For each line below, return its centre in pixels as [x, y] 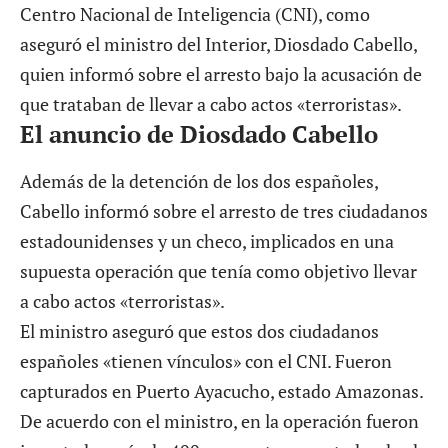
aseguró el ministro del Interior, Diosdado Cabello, [218, 44]
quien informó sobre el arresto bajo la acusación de [221, 74]
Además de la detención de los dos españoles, [199, 181]
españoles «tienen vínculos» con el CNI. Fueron [206, 361]
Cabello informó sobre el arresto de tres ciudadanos [224, 211]
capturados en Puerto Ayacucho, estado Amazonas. [222, 391]
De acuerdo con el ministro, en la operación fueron [219, 421]
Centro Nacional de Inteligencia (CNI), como [195, 14]
